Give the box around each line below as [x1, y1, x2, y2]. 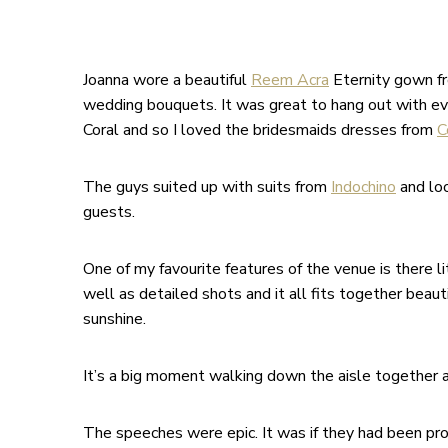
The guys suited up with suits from [83, 175, 331, 198]
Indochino [331, 175, 396, 198]
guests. [83, 200, 135, 223]
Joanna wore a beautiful [83, 68, 251, 91]
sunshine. [83, 307, 146, 330]
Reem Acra [251, 68, 329, 91]
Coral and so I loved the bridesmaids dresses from [83, 118, 437, 141]
